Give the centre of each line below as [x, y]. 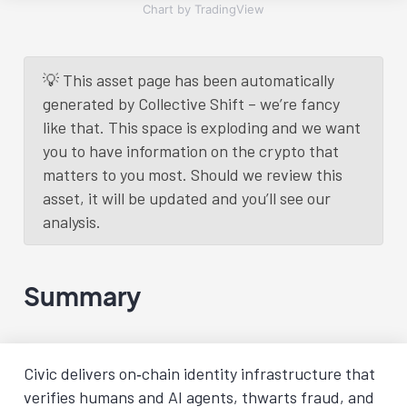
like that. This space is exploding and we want [202, 127]
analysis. [72, 222]
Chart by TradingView [203, 9]
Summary [82, 296]
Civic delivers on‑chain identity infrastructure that [199, 373]
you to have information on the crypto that [191, 151]
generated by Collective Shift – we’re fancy [191, 104]
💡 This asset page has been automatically [189, 80]
